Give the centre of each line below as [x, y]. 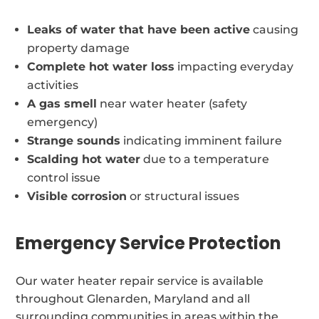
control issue [64, 177]
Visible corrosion [77, 196]
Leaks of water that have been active [139, 29]
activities [53, 85]
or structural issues [183, 196]
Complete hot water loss [101, 66]
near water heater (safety [172, 103]
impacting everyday [234, 66]
